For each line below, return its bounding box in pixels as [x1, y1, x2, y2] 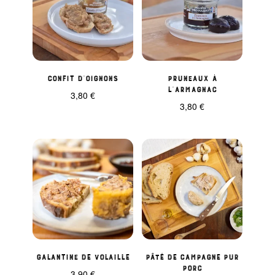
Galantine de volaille [36, 250, 130, 261]
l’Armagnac [168, 83, 217, 93]
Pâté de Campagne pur [145, 250, 239, 261]
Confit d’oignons [47, 72, 118, 82]
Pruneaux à [167, 72, 217, 82]
